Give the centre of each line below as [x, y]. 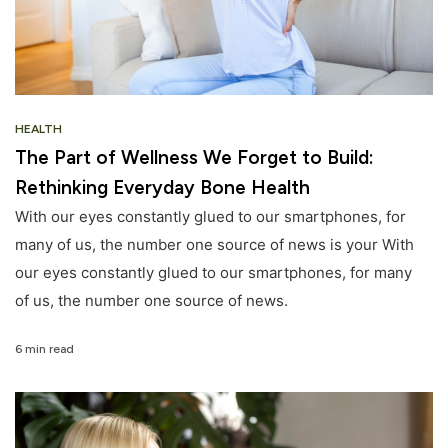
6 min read [44, 348]
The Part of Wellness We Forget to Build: [194, 158]
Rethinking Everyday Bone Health [162, 188]
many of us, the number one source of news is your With [214, 245]
